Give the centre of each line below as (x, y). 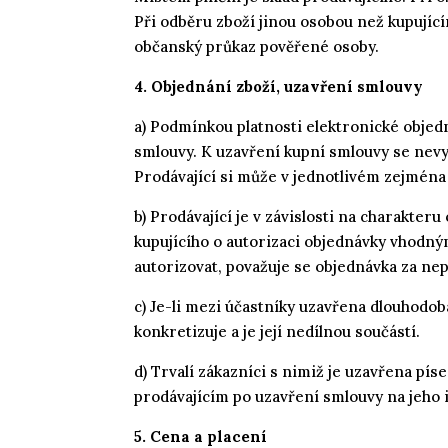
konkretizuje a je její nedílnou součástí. (277, 331)
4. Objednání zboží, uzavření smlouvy (279, 86)
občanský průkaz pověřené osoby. (257, 46)
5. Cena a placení (201, 436)
